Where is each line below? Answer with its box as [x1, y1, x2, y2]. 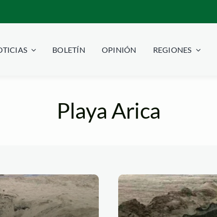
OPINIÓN [101, 45, 137, 55]
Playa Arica [56, 97, 161, 124]
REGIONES [153, 45, 192, 55]
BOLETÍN [52, 45, 85, 55]
